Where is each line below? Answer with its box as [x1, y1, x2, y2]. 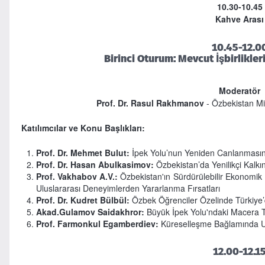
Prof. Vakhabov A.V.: [35, 170, 121, 182]
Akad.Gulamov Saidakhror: [35, 205, 144, 218]
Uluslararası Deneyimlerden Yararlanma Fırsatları [35, 182, 220, 194]
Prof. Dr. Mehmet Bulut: [35, 146, 130, 159]
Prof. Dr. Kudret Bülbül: [35, 193, 130, 206]
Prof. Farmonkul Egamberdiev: [35, 217, 161, 230]
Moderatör [219, 84, 261, 96]
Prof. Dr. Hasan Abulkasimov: [35, 158, 154, 170]
